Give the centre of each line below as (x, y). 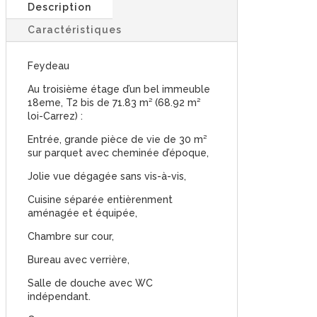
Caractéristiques (74, 29)
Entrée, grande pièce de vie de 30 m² (117, 139)
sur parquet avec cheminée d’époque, (118, 152)
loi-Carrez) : (55, 116)
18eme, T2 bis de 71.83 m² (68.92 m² (114, 102)
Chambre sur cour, (70, 236)
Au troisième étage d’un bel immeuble (119, 89)
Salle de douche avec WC (90, 283)
